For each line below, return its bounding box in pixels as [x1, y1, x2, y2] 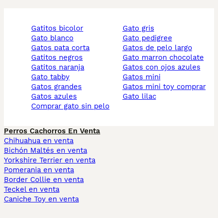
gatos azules [36, 92, 77, 101]
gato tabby [36, 73, 70, 81]
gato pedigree [127, 34, 172, 42]
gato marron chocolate [127, 53, 204, 62]
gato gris [127, 24, 154, 33]
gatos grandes [36, 82, 82, 91]
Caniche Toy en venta [4, 195, 79, 203]
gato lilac [127, 92, 156, 101]
